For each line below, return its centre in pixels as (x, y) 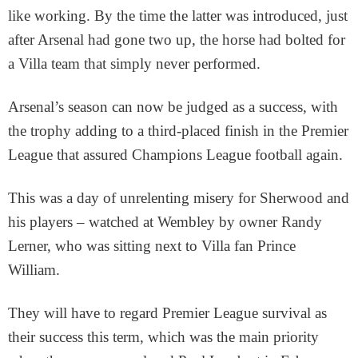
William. (34, 270)
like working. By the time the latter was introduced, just (178, 16)
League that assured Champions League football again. (175, 155)
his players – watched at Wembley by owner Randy (165, 222)
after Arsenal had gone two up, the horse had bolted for (177, 40)
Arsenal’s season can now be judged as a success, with (173, 107)
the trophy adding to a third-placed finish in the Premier (178, 131)
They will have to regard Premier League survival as (167, 313)
